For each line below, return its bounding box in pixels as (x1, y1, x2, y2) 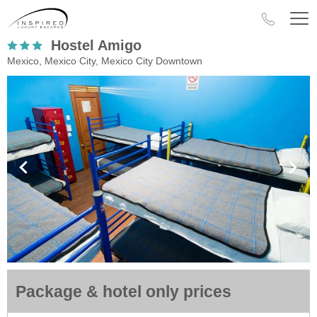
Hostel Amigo (51, 38, 142, 53)
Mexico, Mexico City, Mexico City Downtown (7, 55, 202, 67)
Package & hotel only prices (16, 282, 231, 301)
